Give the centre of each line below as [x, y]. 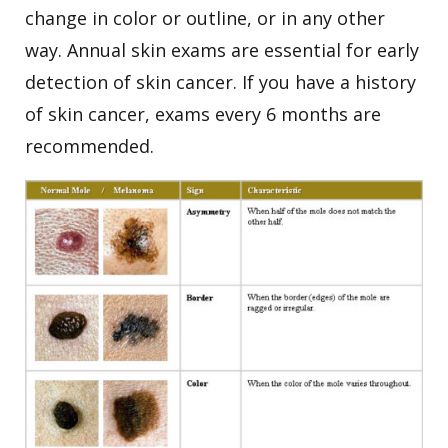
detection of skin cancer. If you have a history [220, 82]
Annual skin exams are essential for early [243, 50]
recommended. [89, 146]
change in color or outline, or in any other [205, 18]
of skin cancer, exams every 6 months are [203, 114]
